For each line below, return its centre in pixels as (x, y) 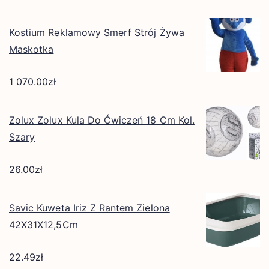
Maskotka (32, 49)
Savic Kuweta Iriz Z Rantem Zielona (89, 207)
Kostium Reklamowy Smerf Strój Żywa (97, 32)
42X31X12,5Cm (44, 224)
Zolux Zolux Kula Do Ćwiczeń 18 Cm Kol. (102, 120)
